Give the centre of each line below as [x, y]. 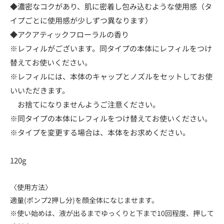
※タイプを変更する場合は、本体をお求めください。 [100, 132]
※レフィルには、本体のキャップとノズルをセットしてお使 [111, 76]
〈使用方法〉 [31, 187]
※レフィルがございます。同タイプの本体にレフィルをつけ [111, 48]
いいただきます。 [40, 90]
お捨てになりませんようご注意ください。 [85, 104]
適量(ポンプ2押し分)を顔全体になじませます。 [84, 200]
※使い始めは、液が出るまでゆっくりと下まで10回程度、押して [112, 213]
